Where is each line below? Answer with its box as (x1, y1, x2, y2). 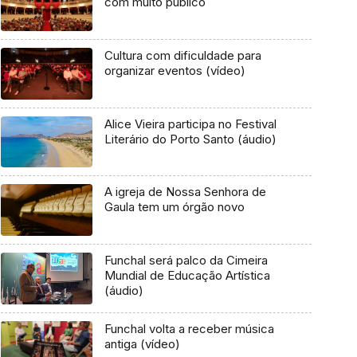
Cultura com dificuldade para (104, 48, 261, 64)
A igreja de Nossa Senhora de (104, 184, 266, 200)
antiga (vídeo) (104, 335, 180, 351)
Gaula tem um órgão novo (104, 199, 245, 215)
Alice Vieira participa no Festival (104, 116, 277, 131)
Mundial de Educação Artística (104, 268, 270, 284)
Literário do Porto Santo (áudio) (104, 131, 277, 147)
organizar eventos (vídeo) (104, 63, 245, 79)
